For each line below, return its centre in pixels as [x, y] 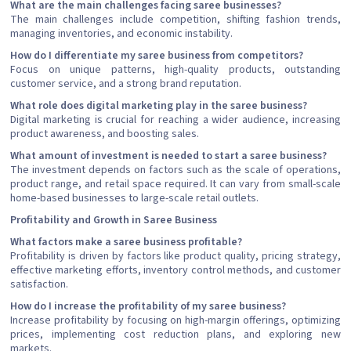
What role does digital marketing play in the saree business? [159, 106]
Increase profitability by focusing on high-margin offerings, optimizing [175, 321]
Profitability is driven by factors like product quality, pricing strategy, [175, 257]
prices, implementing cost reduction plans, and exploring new [175, 335]
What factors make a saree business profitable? [126, 242]
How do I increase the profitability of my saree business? [148, 307]
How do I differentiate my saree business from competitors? [157, 56]
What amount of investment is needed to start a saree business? [168, 156]
